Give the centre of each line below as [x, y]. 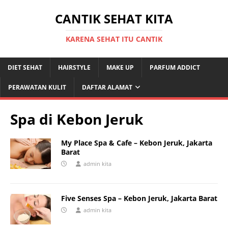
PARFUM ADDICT [175, 67]
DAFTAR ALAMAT [107, 87]
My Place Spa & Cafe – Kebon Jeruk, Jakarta [137, 143]
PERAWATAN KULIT [37, 87]
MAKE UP [120, 67]
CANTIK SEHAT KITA [114, 19]
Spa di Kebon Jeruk [77, 119]
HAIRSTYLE [74, 67]
